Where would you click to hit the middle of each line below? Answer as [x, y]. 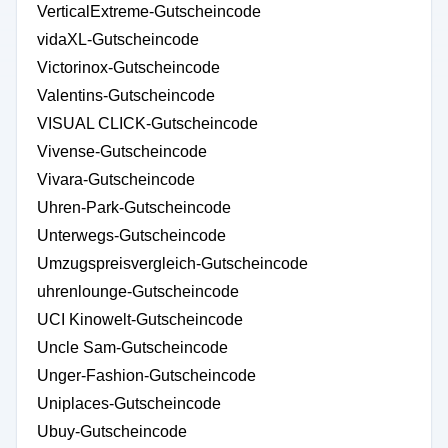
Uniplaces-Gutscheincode [129, 403]
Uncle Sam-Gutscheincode [132, 347]
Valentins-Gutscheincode [126, 95]
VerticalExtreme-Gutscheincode [149, 11]
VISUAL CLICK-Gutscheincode [147, 123]
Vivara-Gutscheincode [116, 179]
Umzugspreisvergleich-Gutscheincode [172, 263]
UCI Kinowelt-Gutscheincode [140, 319]
